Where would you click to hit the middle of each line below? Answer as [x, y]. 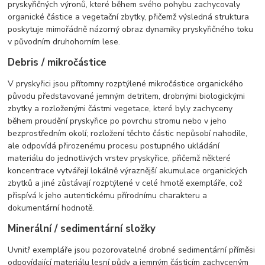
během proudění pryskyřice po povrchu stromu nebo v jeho [117, 121]
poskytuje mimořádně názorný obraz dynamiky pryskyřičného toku [131, 29]
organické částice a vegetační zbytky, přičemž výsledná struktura [129, 17]
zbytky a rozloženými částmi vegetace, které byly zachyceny [120, 108]
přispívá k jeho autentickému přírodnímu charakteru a [108, 195]
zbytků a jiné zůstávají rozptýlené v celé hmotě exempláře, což [125, 183]
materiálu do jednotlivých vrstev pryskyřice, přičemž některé [119, 158]
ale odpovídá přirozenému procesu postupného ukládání [114, 146]
